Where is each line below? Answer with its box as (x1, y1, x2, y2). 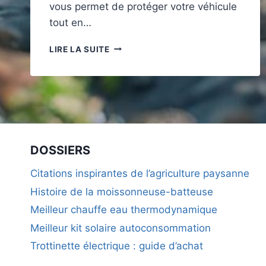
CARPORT (109, 53, 152, 64)
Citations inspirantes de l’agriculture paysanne (30, 167, 249, 180)
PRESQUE (109, 78, 150, 88)
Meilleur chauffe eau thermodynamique (30, 204, 217, 216)
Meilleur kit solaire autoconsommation (30, 221, 211, 234)
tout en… (49, 16, 91, 28)
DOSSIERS (30, 143, 90, 158)
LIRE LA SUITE (49, 44, 110, 54)
